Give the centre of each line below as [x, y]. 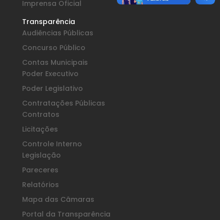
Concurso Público [54, 47]
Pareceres [40, 170]
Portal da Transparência [66, 214]
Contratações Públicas [63, 103]
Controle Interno [52, 144]
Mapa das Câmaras [58, 199]
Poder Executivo [50, 73]
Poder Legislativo [52, 88]
